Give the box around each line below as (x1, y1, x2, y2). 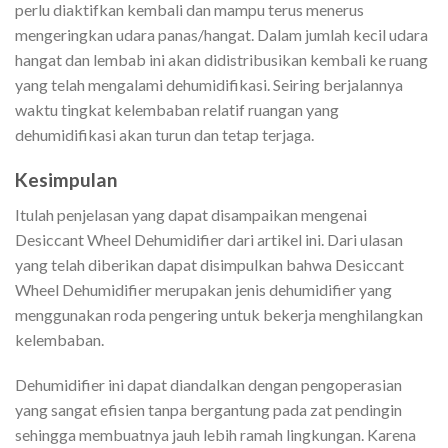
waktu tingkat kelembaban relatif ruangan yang (15, 100, 339, 120)
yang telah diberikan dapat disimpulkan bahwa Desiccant (15, 254, 404, 274)
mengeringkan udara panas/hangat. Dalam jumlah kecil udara (15, 25, 428, 45)
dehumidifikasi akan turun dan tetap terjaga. (15, 125, 314, 145)
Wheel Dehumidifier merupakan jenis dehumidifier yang (15, 279, 392, 299)
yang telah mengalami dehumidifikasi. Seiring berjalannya (15, 75, 403, 95)
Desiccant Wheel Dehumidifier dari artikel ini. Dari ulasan (15, 229, 403, 249)
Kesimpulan (15, 167, 118, 191)
